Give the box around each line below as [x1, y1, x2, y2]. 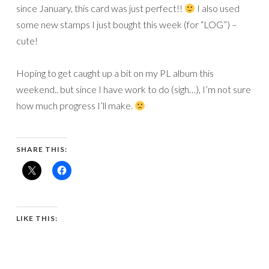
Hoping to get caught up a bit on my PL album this [16, 67, 214, 79]
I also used [195, 2, 240, 14]
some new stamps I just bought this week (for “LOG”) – [16, 19, 237, 31]
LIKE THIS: [16, 214, 58, 223]
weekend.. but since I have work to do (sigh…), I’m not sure [16, 83, 251, 95]
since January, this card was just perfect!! [16, 2, 184, 14]
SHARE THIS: [16, 145, 67, 154]
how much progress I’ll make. [16, 100, 134, 112]
